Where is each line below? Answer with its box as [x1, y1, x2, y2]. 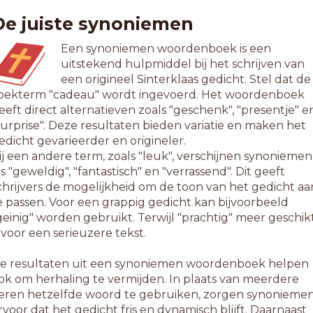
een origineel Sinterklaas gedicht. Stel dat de [60, 73, 311, 86]
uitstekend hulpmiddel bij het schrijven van [60, 57, 305, 71]
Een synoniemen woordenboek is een [60, 42, 271, 55]
